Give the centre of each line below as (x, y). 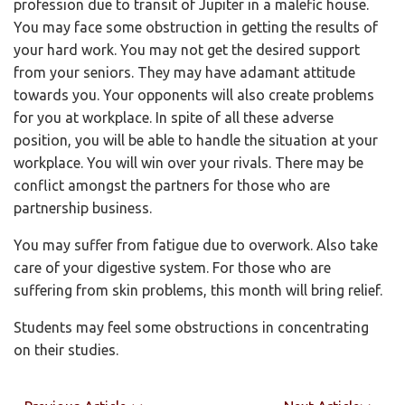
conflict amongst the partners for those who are (172, 185)
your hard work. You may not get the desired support (187, 49)
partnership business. (83, 207)
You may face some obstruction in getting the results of (196, 27)
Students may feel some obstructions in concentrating (191, 327)
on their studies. (66, 349)
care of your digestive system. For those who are (172, 267)
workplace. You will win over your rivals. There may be (188, 162)
